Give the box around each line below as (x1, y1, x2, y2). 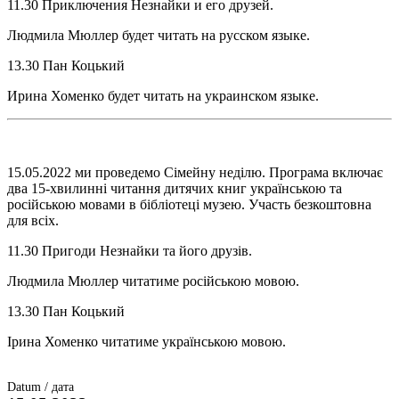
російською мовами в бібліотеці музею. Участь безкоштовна (7, 196, 371, 212)
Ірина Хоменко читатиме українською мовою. (7, 333, 286, 349)
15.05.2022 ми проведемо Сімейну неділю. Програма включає (7, 164, 383, 180)
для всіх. (7, 212, 59, 228)
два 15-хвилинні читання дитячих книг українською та (7, 180, 342, 196)
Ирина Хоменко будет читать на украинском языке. (7, 87, 319, 103)
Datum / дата (7, 379, 74, 394)
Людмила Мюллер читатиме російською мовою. (7, 273, 299, 289)
